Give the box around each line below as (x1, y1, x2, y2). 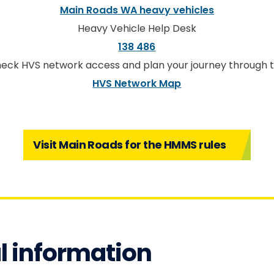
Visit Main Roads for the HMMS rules (33, 137, 226, 153)
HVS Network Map (92, 76, 182, 91)
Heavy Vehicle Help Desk (77, 21, 196, 36)
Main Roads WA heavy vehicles (59, 3, 214, 18)
